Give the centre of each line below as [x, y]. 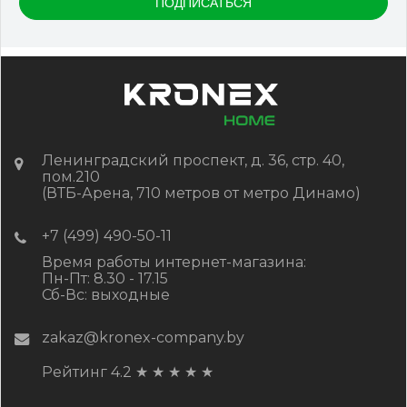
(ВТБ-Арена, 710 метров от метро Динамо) [201, 194]
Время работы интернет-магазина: [174, 263]
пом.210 [71, 177]
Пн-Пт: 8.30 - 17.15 [105, 279]
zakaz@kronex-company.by [143, 338]
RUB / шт [136, 46]
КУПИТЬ [203, 83]
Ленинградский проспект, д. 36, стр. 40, [193, 161]
